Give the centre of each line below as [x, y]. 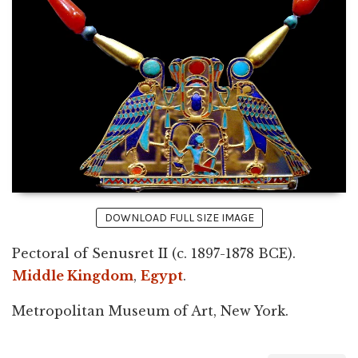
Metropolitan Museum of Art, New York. [150, 311]
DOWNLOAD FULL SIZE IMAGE [179, 218]
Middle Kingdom [73, 276]
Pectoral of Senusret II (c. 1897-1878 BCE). [154, 254]
